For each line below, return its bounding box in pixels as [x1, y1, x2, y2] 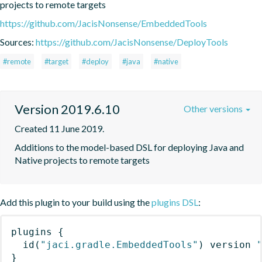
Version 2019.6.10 [15, 101, 120, 117]
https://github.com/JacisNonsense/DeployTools [36, 36, 228, 47]
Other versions [184, 102, 244, 114]
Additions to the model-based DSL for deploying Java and [15, 141, 244, 153]
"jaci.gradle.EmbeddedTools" [40, 239, 198, 250]
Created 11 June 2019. [15, 122, 104, 134]
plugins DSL [151, 196, 198, 208]
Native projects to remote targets [15, 154, 150, 166]
